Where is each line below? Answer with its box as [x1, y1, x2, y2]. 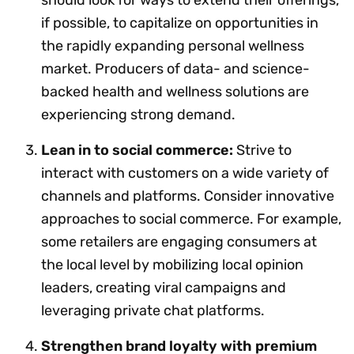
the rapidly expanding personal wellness [41, 36, 304, 55]
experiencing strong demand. [41, 105, 235, 123]
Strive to [236, 141, 292, 159]
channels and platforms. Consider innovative [41, 186, 334, 205]
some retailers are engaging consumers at [41, 232, 317, 250]
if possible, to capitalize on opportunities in [41, 13, 318, 32]
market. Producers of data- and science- [41, 59, 310, 77]
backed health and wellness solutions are [41, 82, 309, 100]
